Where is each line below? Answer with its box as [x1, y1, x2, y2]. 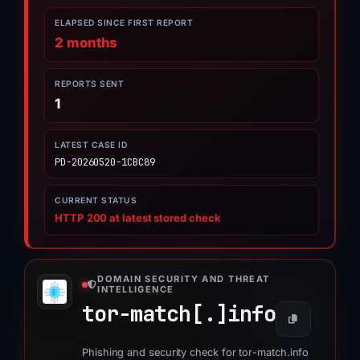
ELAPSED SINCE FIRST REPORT [55, 17, 193, 27]
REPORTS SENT [55, 78, 124, 88]
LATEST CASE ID [55, 139, 127, 149]
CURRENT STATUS [55, 194, 137, 205]
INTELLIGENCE [97, 284, 174, 295]
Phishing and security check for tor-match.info [82, 346, 309, 358]
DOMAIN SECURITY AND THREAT [97, 273, 270, 284]
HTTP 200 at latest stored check [55, 211, 221, 224]
